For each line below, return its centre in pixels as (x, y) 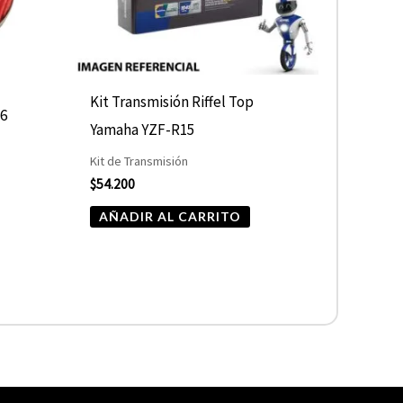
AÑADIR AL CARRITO (170, 216)
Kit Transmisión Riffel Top (172, 101)
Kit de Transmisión (139, 161)
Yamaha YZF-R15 (143, 129)
